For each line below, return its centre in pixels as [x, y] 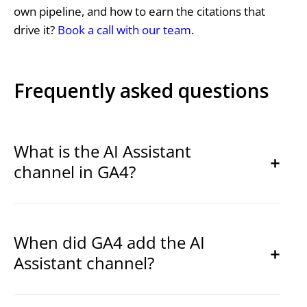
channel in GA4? [74, 171]
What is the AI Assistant [102, 151]
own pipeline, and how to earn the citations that [139, 12]
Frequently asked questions [141, 90]
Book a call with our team [124, 30]
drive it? [35, 30]
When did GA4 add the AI [109, 242]
